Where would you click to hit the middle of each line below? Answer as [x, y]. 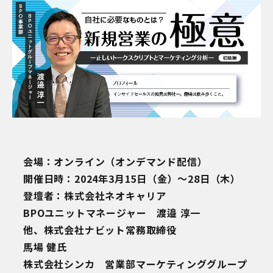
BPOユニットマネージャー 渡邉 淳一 [112, 212]
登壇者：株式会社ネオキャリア [95, 195]
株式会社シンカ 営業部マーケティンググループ [135, 264]
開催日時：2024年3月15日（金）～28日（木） [132, 178]
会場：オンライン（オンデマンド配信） [115, 161]
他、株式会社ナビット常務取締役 [100, 229]
